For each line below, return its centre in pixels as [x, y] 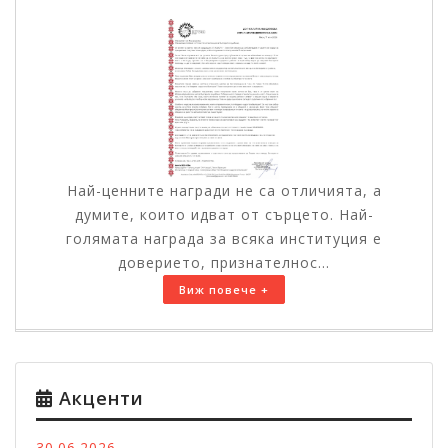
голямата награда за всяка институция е [224, 239]
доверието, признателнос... [224, 263]
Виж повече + [224, 290]
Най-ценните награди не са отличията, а [224, 191]
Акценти [98, 398]
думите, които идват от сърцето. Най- [224, 215]
